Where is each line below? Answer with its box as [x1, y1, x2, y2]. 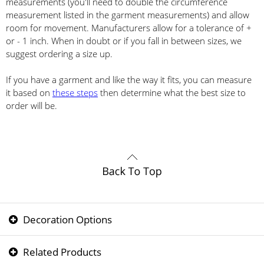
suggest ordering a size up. [6, 48, 113, 60]
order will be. [6, 100, 57, 112]
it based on [6, 87, 52, 99]
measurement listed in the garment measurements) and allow [6, 9, 249, 21]
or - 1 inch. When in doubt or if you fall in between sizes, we [6, 35, 242, 47]
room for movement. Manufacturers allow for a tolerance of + [6, 22, 252, 34]
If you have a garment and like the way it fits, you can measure [6, 74, 252, 86]
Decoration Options [21, 212, 112, 227]
